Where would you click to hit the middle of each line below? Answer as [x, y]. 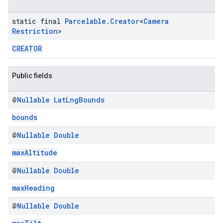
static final [38, 21]
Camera [156, 21]
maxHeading [33, 188]
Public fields [32, 76]
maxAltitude [35, 153]
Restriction [35, 31]
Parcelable [85, 21]
